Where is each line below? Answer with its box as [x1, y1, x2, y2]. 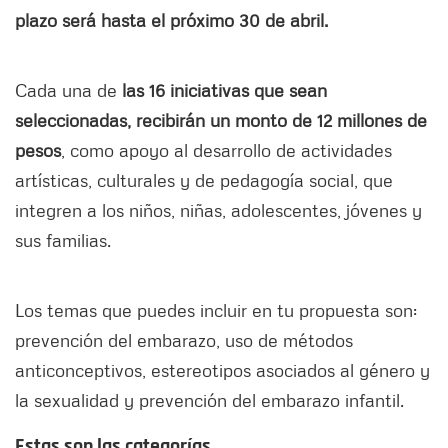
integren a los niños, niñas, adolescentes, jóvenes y [15, 199, 422, 222]
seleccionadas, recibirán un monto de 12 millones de [15, 109, 427, 132]
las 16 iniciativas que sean [117, 79, 327, 102]
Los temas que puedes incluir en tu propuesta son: [15, 299, 417, 322]
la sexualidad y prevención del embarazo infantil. [15, 389, 409, 412]
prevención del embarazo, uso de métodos [15, 329, 353, 352]
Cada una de [15, 79, 117, 102]
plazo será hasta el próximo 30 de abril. [15, 9, 333, 32]
